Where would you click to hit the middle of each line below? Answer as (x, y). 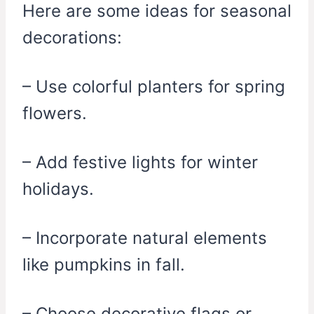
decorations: (72, 38)
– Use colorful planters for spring (154, 87)
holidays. (58, 189)
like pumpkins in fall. (104, 265)
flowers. (55, 114)
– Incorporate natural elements (145, 238)
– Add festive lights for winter (140, 163)
